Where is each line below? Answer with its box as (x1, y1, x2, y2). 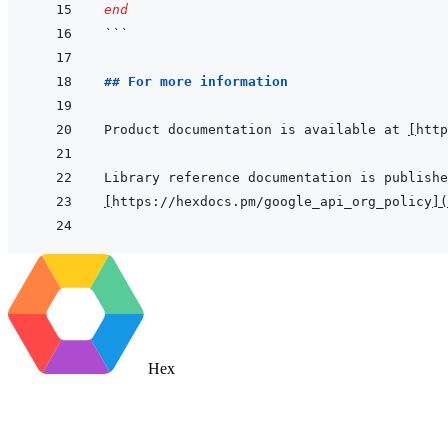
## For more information (104, 74, 288, 90)
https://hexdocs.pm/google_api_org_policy (112, 194, 432, 210)
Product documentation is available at (104, 122, 408, 138)
